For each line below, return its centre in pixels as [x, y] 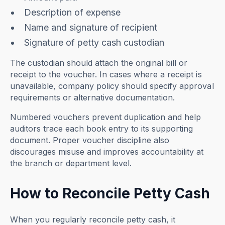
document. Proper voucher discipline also [90, 140]
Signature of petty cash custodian [94, 43]
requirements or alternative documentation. [93, 98]
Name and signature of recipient [91, 28]
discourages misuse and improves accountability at [107, 152]
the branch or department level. [71, 163]
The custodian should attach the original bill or [99, 63]
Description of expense [73, 13]
